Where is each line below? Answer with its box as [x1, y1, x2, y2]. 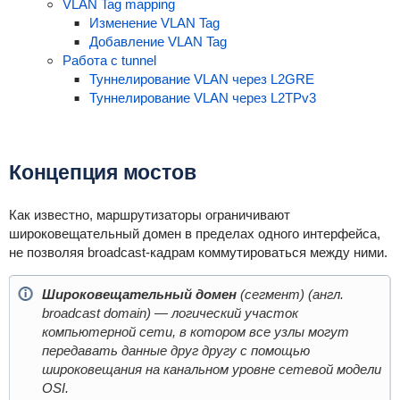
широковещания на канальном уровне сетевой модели [41, 362, 381, 377]
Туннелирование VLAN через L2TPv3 [88, 90, 316, 105]
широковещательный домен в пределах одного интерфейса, [8, 226, 380, 241]
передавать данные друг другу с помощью [41, 343, 310, 358]
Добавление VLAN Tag [88, 34, 227, 49]
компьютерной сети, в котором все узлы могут [41, 324, 349, 339]
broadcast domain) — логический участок [41, 305, 298, 321]
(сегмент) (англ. [236, 287, 344, 302]
